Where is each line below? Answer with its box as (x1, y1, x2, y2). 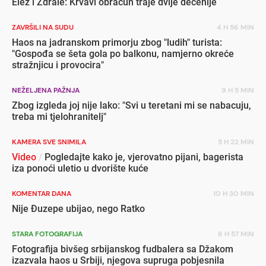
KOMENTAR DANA (12, 189, 71, 198)
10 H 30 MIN (213, 189, 254, 198)
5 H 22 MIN (218, 137, 254, 147)
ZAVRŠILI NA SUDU (12, 23, 74, 32)
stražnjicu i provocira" (12, 59, 104, 71)
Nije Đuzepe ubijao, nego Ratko (12, 203, 145, 214)
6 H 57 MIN (218, 229, 254, 239)
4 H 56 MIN (217, 23, 254, 32)
